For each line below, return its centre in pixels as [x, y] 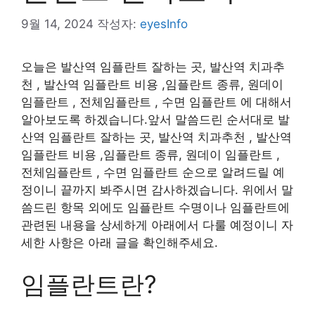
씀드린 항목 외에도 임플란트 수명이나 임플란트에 [155, 207]
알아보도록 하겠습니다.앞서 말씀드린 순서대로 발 [155, 119]
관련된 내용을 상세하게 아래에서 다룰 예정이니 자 [157, 225]
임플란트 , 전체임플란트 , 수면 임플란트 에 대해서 [156, 102]
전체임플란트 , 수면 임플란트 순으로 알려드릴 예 [153, 172]
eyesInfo [164, 24]
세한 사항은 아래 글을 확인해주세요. [120, 242]
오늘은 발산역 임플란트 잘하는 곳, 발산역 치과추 [153, 66]
